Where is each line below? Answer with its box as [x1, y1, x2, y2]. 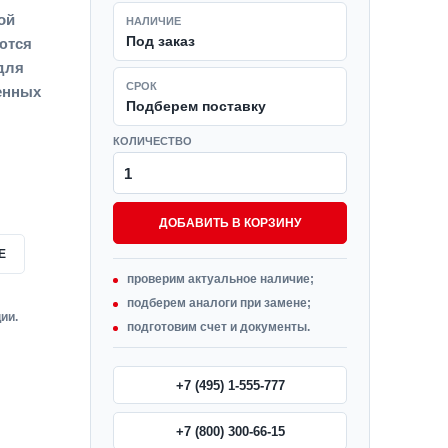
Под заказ [126, 33, 195, 49]
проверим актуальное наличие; [127, 272, 314, 286]
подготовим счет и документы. [127, 320, 310, 334]
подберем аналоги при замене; [127, 296, 311, 310]
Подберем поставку [126, 98, 266, 114]
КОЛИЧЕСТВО [113, 135, 192, 147]
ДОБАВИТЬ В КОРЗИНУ [159, 216, 301, 230]
